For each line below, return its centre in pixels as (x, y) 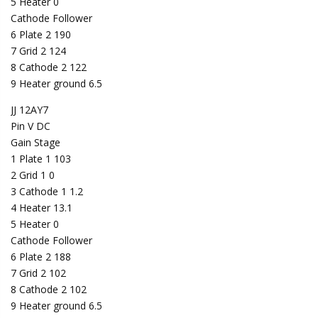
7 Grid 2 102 (38, 273)
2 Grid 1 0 (33, 175)
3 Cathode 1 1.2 (47, 191)
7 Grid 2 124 (38, 50)
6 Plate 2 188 (41, 256)
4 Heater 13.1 (42, 207)
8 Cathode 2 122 (49, 67)
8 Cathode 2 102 (49, 289)
